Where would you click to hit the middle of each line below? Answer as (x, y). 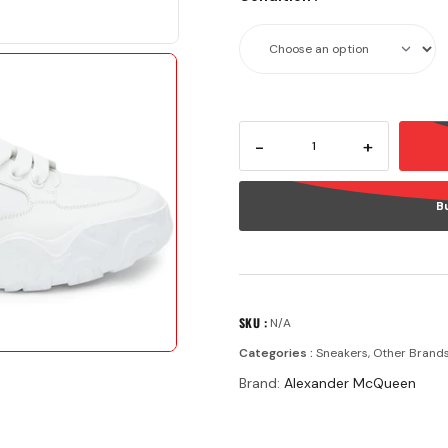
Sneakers (341, 353)
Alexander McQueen (349, 383)
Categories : (275, 353)
